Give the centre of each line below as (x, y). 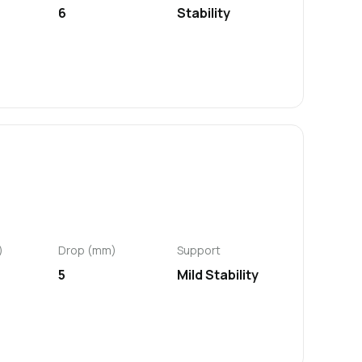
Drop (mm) (88, 250)
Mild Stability (217, 275)
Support (198, 250)
